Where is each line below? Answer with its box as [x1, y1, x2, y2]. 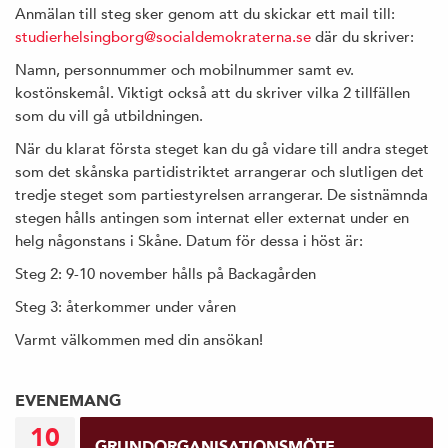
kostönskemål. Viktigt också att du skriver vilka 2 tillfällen [15, 82, 410, 102]
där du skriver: [311, 26, 414, 46]
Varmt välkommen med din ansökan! [15, 329, 263, 349]
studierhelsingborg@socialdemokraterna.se [15, 26, 311, 46]
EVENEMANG [15, 389, 121, 412]
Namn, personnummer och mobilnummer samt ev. [15, 59, 354, 79]
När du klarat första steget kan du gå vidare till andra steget [15, 138, 429, 158]
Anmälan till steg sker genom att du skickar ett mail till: [15, 3, 395, 23]
